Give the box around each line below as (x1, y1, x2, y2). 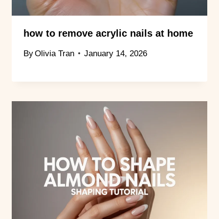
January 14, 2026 (84, 48, 148, 58)
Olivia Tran (35, 48, 75, 58)
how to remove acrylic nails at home (23, 27, 193, 39)
